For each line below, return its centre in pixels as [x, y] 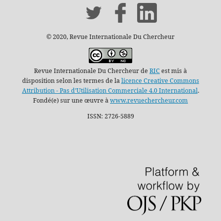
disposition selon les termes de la [72, 81]
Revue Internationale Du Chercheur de [92, 71]
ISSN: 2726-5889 [110, 116]
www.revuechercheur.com [149, 101]
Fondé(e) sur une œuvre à [72, 101]
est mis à [173, 71]
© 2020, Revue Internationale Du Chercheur [110, 37]
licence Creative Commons [160, 81]
